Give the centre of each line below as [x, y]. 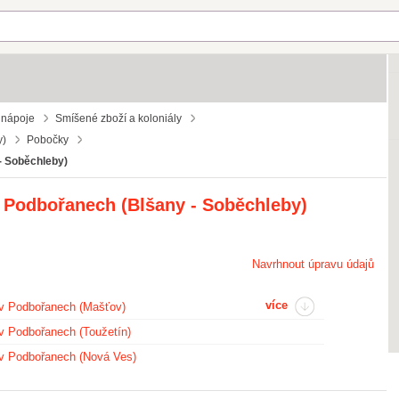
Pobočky [48, 140]
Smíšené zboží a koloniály [118, 118]
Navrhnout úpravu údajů [313, 264]
